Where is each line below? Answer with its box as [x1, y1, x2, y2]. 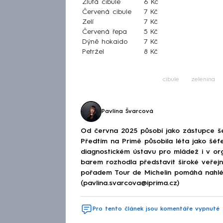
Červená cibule [82, 8, 131, 16]
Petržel [82, 48, 104, 56]
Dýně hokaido [82, 38, 127, 46]
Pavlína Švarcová [102, 109, 153, 115]
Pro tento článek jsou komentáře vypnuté [93, 206, 220, 212]
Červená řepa [82, 28, 127, 36]
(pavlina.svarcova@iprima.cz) [81, 179, 179, 187]
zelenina [191, 77, 215, 83]
